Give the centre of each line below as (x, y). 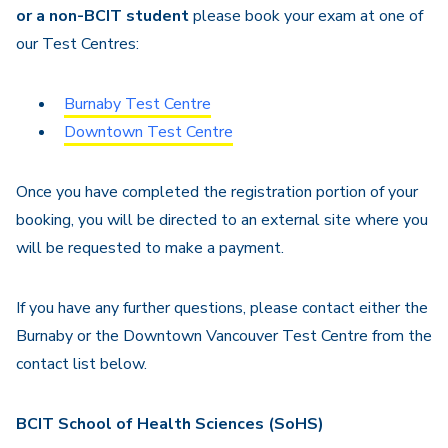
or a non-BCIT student (102, 16)
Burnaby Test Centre (137, 104)
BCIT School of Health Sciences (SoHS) (170, 424)
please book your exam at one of (306, 16)
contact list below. (81, 364)
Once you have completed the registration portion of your (217, 192)
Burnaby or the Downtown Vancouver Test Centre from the (224, 336)
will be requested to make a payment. (150, 248)
